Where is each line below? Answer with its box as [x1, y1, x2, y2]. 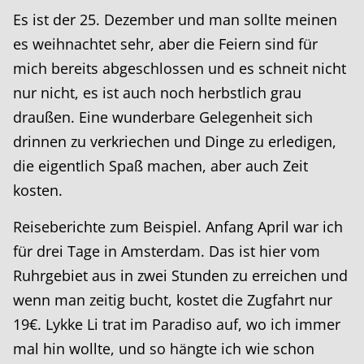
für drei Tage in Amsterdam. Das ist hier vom [13, 241, 320, 262]
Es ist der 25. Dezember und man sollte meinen [13, 10, 337, 30]
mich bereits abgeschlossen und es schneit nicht [13, 58, 346, 79]
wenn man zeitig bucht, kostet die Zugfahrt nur [13, 290, 332, 310]
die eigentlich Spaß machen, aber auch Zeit [13, 156, 308, 176]
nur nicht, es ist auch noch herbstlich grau [13, 83, 301, 103]
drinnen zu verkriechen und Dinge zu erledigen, [13, 132, 336, 152]
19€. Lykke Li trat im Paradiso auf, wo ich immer [13, 314, 340, 335]
